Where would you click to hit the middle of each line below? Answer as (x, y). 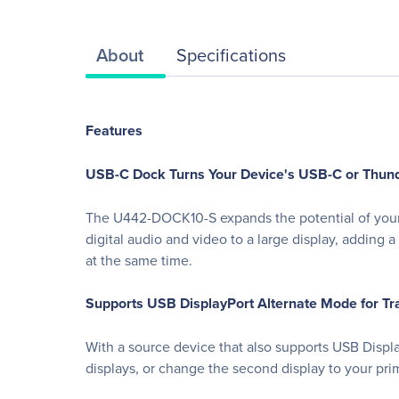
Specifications (231, 54)
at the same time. (139, 260)
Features (114, 130)
